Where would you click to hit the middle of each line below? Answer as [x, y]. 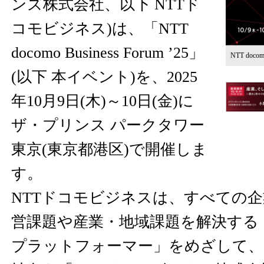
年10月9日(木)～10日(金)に [103, 101]
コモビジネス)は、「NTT [100, 29]
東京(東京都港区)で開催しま [109, 149]
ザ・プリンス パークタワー [108, 125]
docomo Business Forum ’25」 [108, 53]
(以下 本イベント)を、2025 [104, 77]
